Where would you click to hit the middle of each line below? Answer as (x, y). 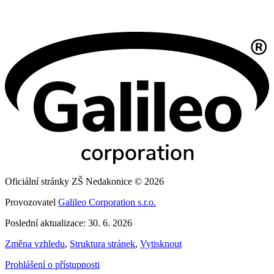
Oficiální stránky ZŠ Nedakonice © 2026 (84, 181)
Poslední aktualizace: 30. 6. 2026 (68, 223)
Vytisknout (161, 243)
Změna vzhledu (35, 243)
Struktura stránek (102, 243)
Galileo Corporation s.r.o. (107, 202)
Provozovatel (31, 202)
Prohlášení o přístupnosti (52, 264)
